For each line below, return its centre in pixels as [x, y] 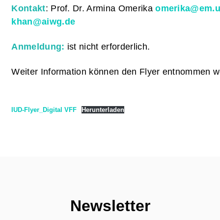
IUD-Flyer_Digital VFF [44, 110]
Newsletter [110, 206]
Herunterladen [103, 110]
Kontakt [28, 8]
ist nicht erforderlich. [109, 47]
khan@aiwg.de [43, 22]
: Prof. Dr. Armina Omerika [100, 8]
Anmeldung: [38, 47]
